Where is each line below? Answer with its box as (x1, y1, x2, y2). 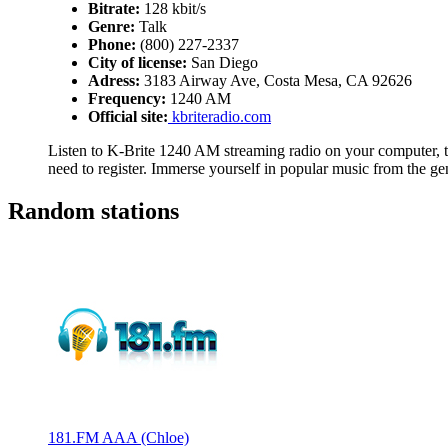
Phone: (88, 36, 136, 53)
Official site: (88, 108, 168, 125)
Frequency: (88, 90, 166, 107)
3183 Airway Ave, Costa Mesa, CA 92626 (140, 72, 412, 89)
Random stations (8, 197, 179, 224)
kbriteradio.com (168, 108, 271, 125)
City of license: (88, 54, 187, 71)
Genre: (88, 18, 135, 35)
